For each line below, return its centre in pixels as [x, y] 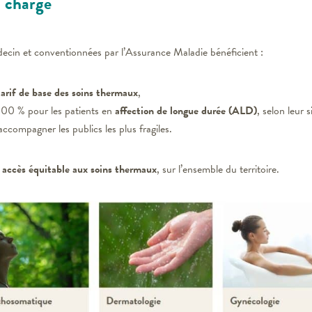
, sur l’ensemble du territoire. [218, 169]
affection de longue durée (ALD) [186, 110]
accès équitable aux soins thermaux [79, 169]
